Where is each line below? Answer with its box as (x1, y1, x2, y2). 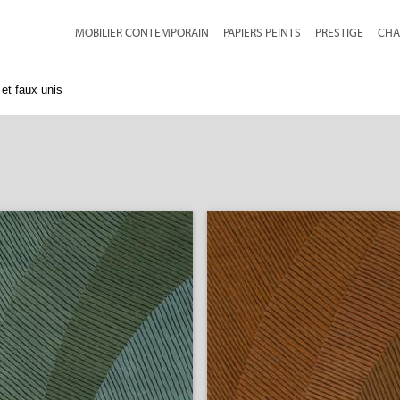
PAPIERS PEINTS (223, 26, 301, 39)
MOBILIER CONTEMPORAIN (75, 26, 209, 39)
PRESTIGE (315, 26, 363, 39)
